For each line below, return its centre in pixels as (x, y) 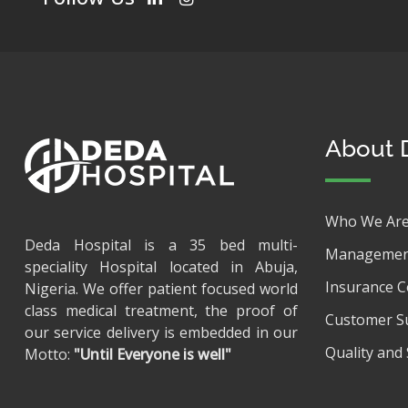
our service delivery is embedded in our (161, 332)
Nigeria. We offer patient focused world (161, 289)
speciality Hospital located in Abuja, (161, 267)
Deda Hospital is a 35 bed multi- (161, 245)
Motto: (49, 354)
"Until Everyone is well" (153, 354)
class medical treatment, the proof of (161, 311)
